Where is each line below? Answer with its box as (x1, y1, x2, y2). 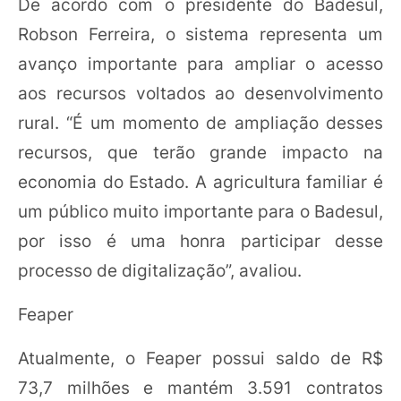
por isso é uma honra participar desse (18, 230, 383, 252)
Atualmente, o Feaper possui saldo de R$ (18, 347, 383, 369)
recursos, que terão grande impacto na (18, 141, 383, 163)
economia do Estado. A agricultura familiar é (18, 171, 383, 192)
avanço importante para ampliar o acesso (18, 53, 383, 74)
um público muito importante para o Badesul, (18, 200, 383, 222)
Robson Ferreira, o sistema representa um (18, 23, 383, 45)
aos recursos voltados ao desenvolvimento (18, 82, 383, 104)
